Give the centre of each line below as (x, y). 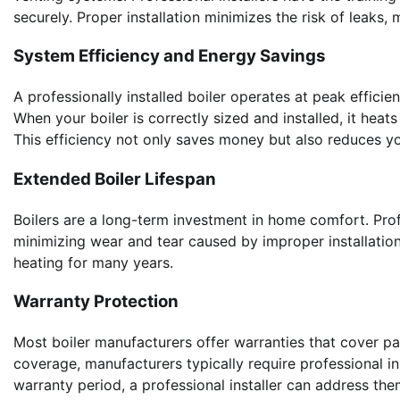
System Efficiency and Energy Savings (170, 56)
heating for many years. (93, 262)
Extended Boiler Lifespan (115, 179)
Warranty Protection (96, 302)
